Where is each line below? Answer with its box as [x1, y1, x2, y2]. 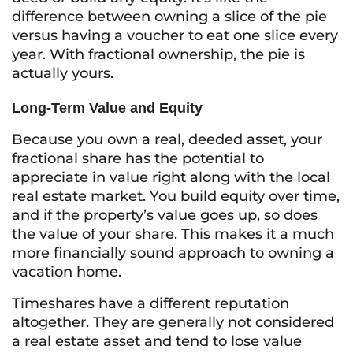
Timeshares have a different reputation [12, 295, 289, 312]
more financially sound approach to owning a [12, 244, 334, 262]
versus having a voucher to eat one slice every [12, 27, 338, 44]
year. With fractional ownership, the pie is [12, 46, 305, 63]
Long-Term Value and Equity [12, 100, 203, 116]
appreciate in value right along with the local [12, 169, 330, 186]
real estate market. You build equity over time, [12, 188, 340, 205]
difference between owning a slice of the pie [12, 8, 327, 25]
